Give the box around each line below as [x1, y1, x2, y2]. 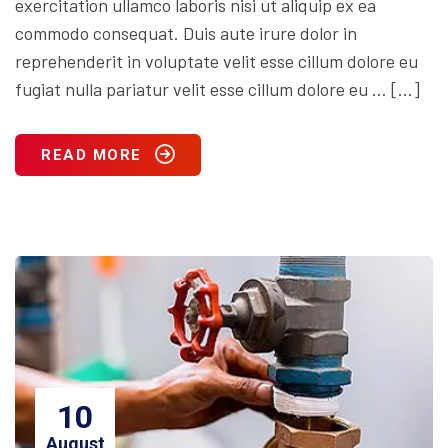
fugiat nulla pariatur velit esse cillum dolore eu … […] [15, 78, 420, 101]
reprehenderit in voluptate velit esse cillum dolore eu [15, 50, 418, 73]
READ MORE [41, 146, 142, 165]
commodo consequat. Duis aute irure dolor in [15, 22, 357, 45]
